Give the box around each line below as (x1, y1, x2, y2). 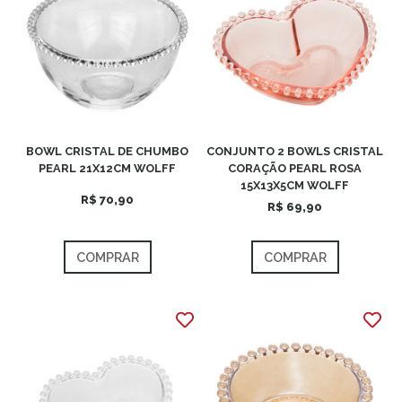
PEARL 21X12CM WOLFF (39, 162, 176, 175)
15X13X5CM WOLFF (240, 179, 349, 192)
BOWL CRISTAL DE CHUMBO (26, 144, 188, 158)
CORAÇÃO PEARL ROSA (228, 162, 362, 175)
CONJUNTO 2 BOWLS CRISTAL (206, 144, 383, 158)
